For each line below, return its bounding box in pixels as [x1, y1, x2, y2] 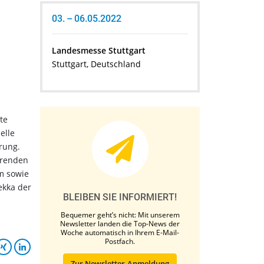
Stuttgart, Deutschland [52, 58, 141, 70]
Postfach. [105, 236, 135, 247]
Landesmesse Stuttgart [52, 45, 146, 57]
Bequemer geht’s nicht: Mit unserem [60, 210, 180, 220]
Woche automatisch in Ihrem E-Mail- [61, 227, 179, 238]
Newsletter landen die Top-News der [60, 219, 180, 229]
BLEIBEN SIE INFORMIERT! [63, 192, 177, 203]
